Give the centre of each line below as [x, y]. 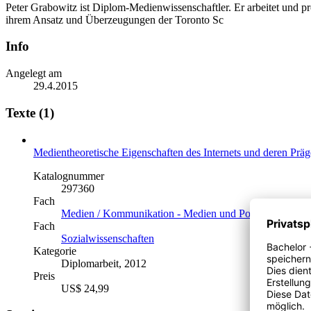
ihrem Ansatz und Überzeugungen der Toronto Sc [115, 19]
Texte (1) [30, 112]
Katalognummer [69, 176]
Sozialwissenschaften [108, 238]
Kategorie [55, 251]
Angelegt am [34, 74]
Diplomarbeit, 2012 [104, 263]
